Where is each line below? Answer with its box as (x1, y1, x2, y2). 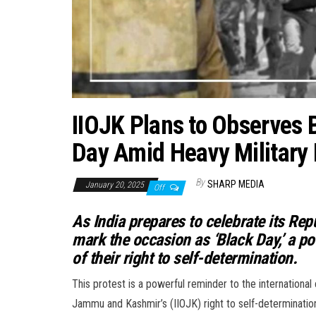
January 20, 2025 (85, 179, 146, 190)
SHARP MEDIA (207, 178, 265, 190)
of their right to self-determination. (72, 248, 298, 268)
